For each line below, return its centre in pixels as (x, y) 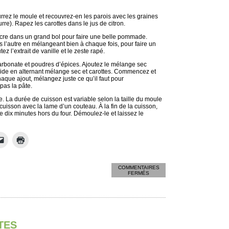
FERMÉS (139, 173)
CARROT (159, 178)
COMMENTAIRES (139, 167)
